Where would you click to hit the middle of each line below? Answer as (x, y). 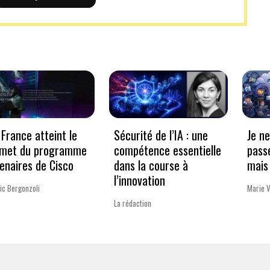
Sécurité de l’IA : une (161, 135)
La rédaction (132, 203)
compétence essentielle (167, 150)
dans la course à (151, 165)
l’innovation (139, 180)
